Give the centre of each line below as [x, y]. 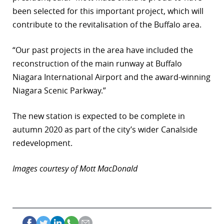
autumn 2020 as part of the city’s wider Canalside [105, 129]
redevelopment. [42, 143]
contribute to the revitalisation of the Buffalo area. [107, 24]
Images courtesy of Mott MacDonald [75, 168]
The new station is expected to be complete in [99, 116]
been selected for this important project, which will [108, 11]
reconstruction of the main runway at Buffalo [97, 63]
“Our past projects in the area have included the [103, 50]
